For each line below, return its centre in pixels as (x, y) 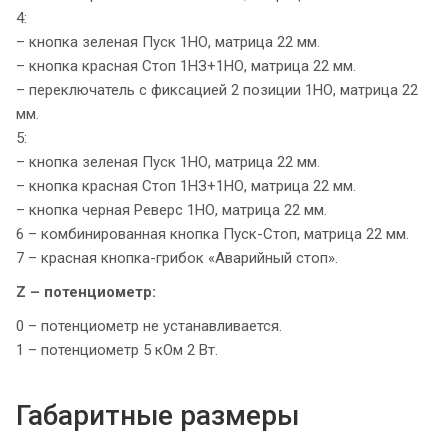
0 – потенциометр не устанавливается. (149, 326)
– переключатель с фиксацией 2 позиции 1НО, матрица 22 (217, 90)
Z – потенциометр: (86, 292)
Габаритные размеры (157, 416)
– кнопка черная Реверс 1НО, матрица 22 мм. (171, 210)
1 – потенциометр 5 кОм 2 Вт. (117, 350)
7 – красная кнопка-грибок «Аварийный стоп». (177, 258)
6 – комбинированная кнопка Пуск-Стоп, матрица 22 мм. (212, 234)
